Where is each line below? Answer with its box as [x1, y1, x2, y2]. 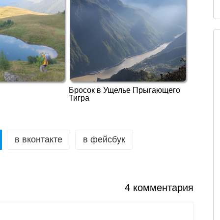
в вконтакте [15, 135, 62, 145]
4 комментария [125, 182, 194, 193]
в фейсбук [83, 135, 125, 145]
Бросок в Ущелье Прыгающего [68, 86, 180, 95]
